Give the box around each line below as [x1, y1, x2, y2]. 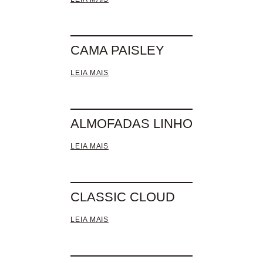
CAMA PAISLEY [70, 43, 164, 58]
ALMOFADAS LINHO [70, 116, 193, 131]
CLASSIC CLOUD [70, 190, 175, 204]
